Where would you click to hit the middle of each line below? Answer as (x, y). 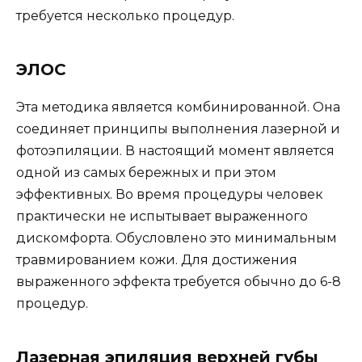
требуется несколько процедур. (125, 16)
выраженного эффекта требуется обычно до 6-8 (179, 282)
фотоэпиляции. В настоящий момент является (175, 151)
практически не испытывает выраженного (162, 217)
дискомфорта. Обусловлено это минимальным (177, 238)
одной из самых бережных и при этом (146, 173)
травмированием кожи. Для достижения (157, 260)
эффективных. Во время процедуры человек (170, 195)
